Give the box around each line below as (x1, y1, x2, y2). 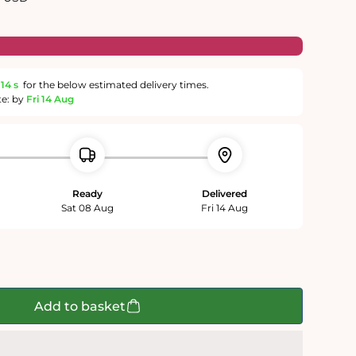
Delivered (202, 188, 248, 200)
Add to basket (34, 298, 126, 314)
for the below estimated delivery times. (20, 79, 208, 91)
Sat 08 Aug (61, 202, 114, 215)
